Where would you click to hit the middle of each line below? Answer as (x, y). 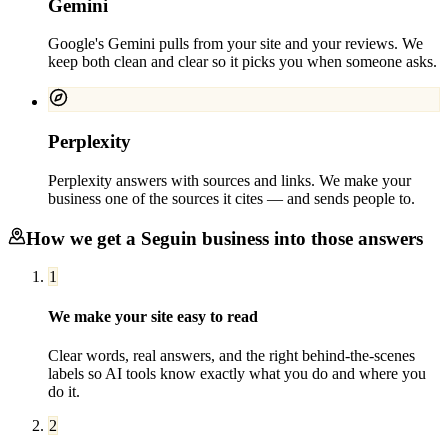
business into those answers (310, 238)
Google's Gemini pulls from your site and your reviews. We (235, 44)
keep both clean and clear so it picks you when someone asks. (242, 62)
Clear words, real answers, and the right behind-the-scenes (231, 355)
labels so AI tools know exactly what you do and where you (237, 373)
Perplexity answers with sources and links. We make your (229, 180)
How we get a (83, 238)
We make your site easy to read (153, 316)
